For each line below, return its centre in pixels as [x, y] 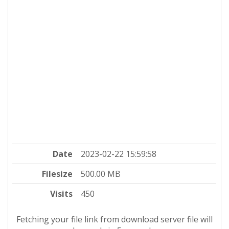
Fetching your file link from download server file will [114, 219]
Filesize [58, 174]
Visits [62, 193]
